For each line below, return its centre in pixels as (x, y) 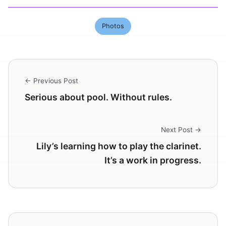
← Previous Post (51, 81)
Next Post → (181, 130)
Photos (113, 26)
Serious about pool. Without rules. (98, 97)
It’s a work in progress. (153, 160)
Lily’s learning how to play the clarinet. (119, 146)
